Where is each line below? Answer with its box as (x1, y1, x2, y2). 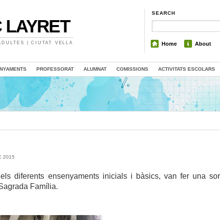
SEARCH (152, 10, 175, 16)
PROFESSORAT (36, 66, 74, 72)
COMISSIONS (116, 66, 148, 72)
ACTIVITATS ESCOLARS (158, 66, 215, 72)
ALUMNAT (83, 66, 107, 72)
